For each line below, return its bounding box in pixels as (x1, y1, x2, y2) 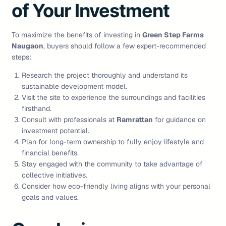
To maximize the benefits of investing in (12, 30, 142, 40)
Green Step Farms (142, 30, 204, 40)
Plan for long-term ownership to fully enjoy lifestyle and (22, 137, 204, 147)
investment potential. (22, 126, 89, 136)
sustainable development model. (22, 82, 127, 91)
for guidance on (153, 115, 206, 125)
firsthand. (22, 104, 51, 114)
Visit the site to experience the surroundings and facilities (22, 93, 205, 102)
